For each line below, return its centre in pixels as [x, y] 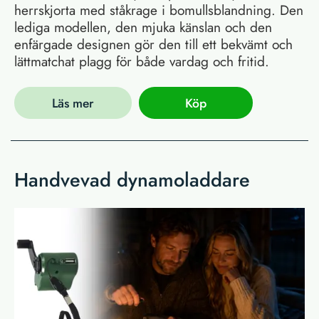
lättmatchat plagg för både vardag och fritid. [142, 62]
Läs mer [73, 103]
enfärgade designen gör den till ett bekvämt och [153, 45]
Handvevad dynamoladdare [132, 180]
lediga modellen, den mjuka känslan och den [143, 27]
